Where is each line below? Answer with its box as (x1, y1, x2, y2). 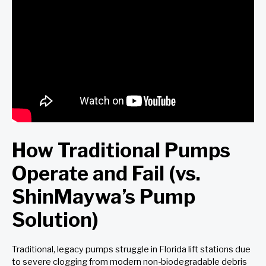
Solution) (12, 207, 107, 232)
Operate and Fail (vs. (12, 161, 201, 185)
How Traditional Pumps (12, 138, 230, 162)
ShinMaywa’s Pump (12, 184, 195, 208)
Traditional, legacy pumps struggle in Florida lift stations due (12, 243, 251, 255)
